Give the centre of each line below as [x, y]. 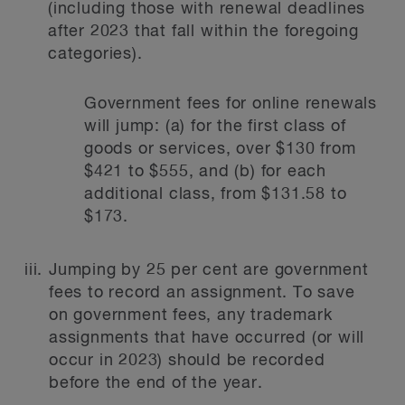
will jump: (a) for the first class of [215, 127]
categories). [95, 54]
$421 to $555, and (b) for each [206, 172]
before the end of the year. [156, 383]
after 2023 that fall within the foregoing [203, 32]
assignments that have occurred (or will [207, 338]
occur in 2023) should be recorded [187, 361]
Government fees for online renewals [231, 104]
